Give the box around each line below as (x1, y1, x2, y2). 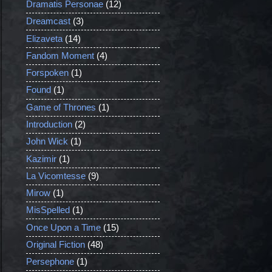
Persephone (25, 257, 74, 267)
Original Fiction (25, 239, 85, 250)
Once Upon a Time (25, 222, 101, 233)
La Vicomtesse (25, 171, 86, 181)
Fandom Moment (25, 50, 94, 61)
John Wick (25, 137, 68, 147)
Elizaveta (25, 33, 63, 44)
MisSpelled (25, 205, 70, 216)
